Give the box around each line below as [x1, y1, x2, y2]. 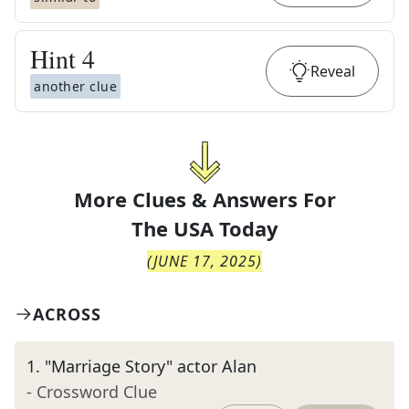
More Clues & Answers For [73, 185, 336, 213]
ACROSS [33, 303, 101, 325]
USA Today [173, 215, 278, 242]
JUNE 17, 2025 [153, 251, 257, 271]
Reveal [310, 61, 355, 81]
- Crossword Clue [26, 381, 157, 403]
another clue [34, 78, 117, 95]
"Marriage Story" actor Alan [45, 355, 257, 377]
